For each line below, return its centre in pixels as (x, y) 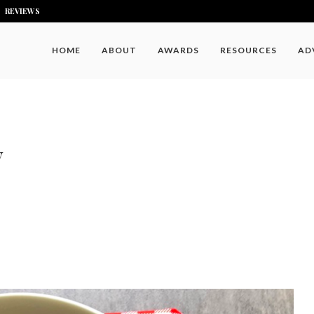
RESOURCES (248, 50)
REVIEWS (22, 11)
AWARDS (178, 50)
